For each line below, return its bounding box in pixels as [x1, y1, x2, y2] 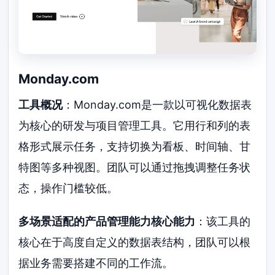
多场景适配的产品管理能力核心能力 [18, 214, 196, 228]
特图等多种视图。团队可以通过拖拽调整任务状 [18, 160, 251, 174]
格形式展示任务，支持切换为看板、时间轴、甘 [18, 139, 251, 153]
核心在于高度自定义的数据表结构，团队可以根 [18, 235, 251, 249]
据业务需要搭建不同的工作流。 [18, 256, 174, 269]
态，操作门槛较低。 [18, 181, 118, 195]
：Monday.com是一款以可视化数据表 [63, 98, 252, 111]
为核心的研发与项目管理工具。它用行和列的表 [18, 118, 251, 132]
